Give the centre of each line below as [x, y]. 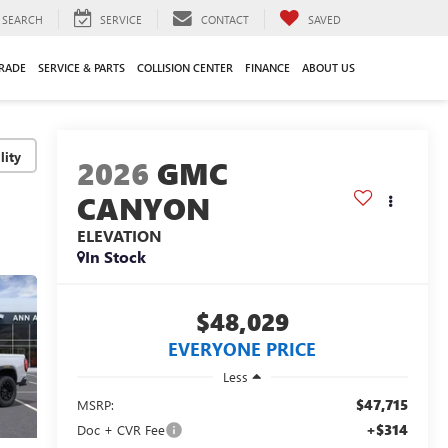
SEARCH [22, 19]
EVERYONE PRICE [242, 349]
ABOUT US [328, 67]
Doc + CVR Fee [120, 429]
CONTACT [225, 19]
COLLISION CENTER [185, 67]
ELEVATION [119, 236]
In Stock [115, 257]
